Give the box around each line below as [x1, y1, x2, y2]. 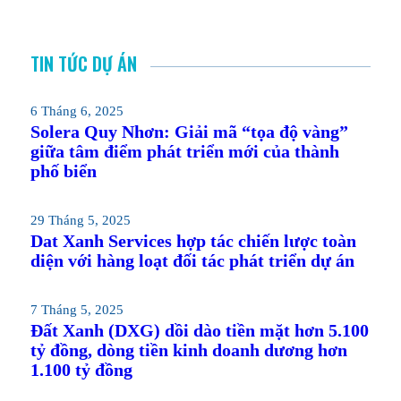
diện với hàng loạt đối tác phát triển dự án [30, 251, 354, 270]
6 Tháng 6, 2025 [30, 104, 124, 118]
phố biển [30, 161, 97, 181]
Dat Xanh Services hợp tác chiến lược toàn [30, 231, 356, 251]
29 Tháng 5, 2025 [30, 213, 131, 227]
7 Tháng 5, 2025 [30, 303, 124, 317]
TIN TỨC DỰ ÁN [30, 49, 137, 77]
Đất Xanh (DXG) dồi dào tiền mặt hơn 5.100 [30, 320, 369, 340]
